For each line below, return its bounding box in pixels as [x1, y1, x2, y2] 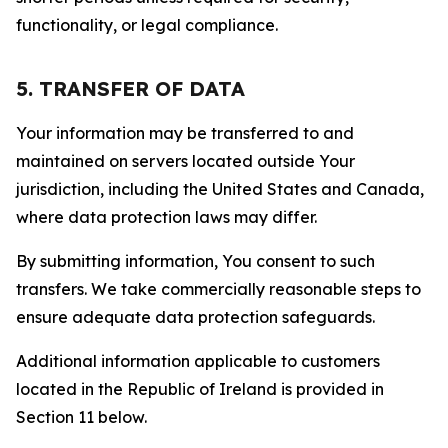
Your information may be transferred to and [16, 123, 354, 143]
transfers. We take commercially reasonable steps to [16, 279, 421, 299]
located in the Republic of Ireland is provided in [16, 379, 384, 399]
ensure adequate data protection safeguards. [16, 307, 375, 327]
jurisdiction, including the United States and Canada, [16, 179, 424, 199]
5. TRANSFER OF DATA [16, 76, 245, 101]
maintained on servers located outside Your [16, 151, 355, 171]
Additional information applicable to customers [16, 351, 380, 371]
